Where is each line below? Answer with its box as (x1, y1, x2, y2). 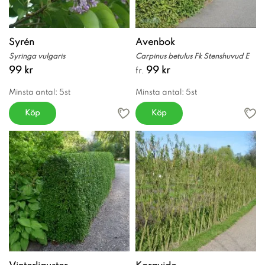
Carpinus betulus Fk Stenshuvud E (135, 53, 249, 60)
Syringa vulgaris (9, 53, 65, 60)
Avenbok (135, 37, 175, 47)
